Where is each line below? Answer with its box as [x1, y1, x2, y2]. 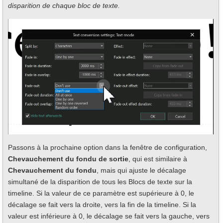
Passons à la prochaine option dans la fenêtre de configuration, [8, 143, 207, 152]
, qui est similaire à [128, 155, 187, 163]
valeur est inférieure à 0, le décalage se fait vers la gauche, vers [8, 212, 210, 221]
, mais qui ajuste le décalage [97, 166, 186, 175]
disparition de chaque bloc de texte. [8, 1, 120, 10]
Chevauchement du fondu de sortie [8, 155, 128, 163]
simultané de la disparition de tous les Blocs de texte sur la [8, 178, 192, 186]
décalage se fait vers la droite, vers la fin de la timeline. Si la [8, 201, 196, 209]
